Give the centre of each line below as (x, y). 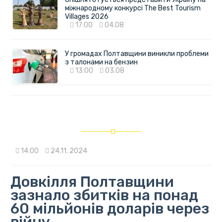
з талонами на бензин (101, 62)
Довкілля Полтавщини (92, 182)
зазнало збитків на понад (104, 195)
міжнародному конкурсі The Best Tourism (133, 8)
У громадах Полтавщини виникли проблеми (137, 54)
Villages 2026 (86, 17)
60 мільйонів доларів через (110, 209)
